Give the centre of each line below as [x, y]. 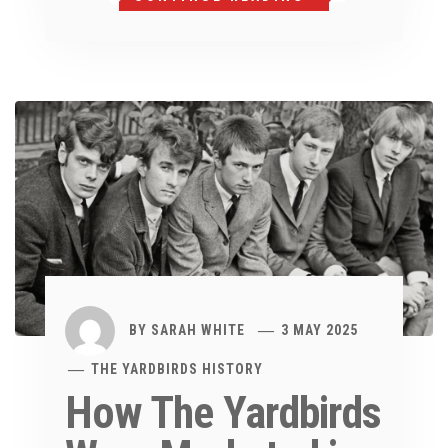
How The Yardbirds [223, 413]
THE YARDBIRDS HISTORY [177, 369]
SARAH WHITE [198, 329]
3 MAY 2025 [320, 329]
